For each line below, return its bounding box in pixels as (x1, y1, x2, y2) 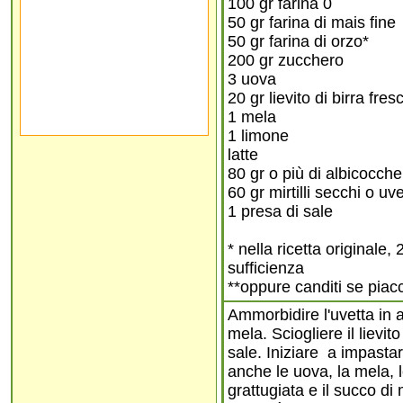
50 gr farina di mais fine (228, 13, 396, 31)
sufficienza (228, 259, 304, 277)
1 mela (228, 108, 276, 126)
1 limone (228, 127, 289, 145)
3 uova (228, 70, 276, 88)
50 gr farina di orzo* (228, 32, 369, 50)
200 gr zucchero (228, 51, 344, 69)
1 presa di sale (228, 202, 333, 220)
